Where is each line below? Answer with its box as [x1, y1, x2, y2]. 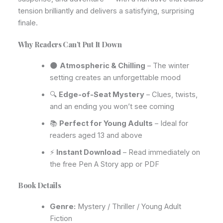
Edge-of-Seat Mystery [58, 90, 144, 99]
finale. [18, 18, 38, 27]
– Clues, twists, [144, 90, 198, 99]
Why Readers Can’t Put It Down [18, 39, 122, 50]
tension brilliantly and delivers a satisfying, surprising [18, 6, 194, 15]
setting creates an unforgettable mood [49, 73, 181, 82]
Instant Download [56, 148, 121, 157]
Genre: [49, 202, 76, 211]
